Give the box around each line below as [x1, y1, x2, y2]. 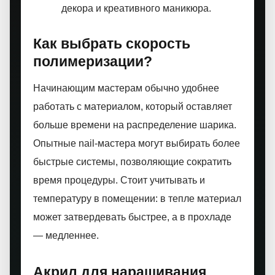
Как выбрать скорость [33, 36, 190, 52]
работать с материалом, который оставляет [33, 101, 232, 112]
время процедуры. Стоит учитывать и [33, 175, 205, 185]
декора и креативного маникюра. [61, 3, 211, 14]
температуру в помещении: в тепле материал [33, 193, 241, 204]
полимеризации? [33, 53, 152, 69]
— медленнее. [33, 230, 99, 241]
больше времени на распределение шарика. [33, 120, 236, 130]
